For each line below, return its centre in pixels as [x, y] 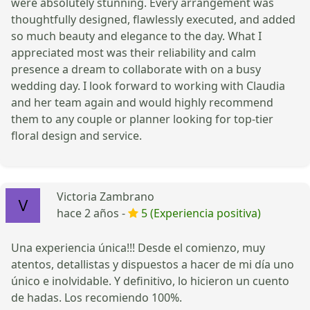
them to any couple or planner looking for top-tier [142, 119]
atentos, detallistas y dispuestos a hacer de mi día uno [153, 264]
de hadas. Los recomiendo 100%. [97, 297]
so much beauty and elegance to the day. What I [136, 36]
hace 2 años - [92, 213]
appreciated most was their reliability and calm [134, 52]
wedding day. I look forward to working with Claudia [148, 85]
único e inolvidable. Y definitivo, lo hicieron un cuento [150, 281]
